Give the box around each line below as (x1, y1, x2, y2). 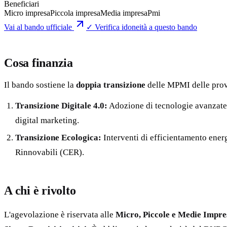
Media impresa (100, 8, 147, 17)
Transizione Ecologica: (15, 132, 102, 142)
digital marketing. (15, 115, 80, 125)
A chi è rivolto (4, 183, 76, 197)
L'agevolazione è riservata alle (4, 209, 116, 219)
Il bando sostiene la (4, 80, 76, 90)
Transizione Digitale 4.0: (15, 100, 108, 110)
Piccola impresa (50, 8, 100, 17)
